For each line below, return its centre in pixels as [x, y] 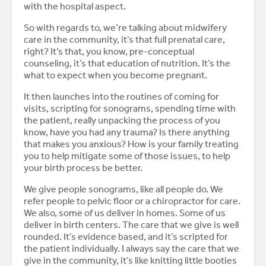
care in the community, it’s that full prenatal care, [124, 40]
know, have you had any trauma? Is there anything [127, 132]
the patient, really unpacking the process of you [122, 121]
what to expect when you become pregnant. [116, 75]
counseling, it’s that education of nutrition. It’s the [127, 64]
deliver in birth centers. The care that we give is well [131, 225]
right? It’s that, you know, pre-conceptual [109, 52]
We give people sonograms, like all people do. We [123, 189]
